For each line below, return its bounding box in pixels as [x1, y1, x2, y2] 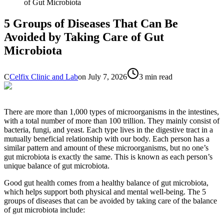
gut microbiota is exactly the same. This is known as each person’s [4, 152, 212, 161]
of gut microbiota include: [4, 205, 85, 214]
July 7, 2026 [88, 72, 127, 81]
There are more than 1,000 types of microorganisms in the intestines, [4, 107, 219, 116]
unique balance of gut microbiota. [4, 161, 109, 170]
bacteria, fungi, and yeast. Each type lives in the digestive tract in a [4, 125, 213, 134]
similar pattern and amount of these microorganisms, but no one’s [4, 143, 208, 152]
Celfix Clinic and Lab [9, 72, 78, 81]
